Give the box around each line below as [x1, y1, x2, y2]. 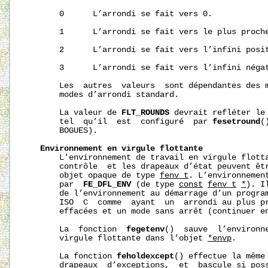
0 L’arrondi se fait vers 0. [26, 9, 213, 19]
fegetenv [126, 224, 165, 234]
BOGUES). [26, 126, 98, 135]
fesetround [212, 117, 261, 126]
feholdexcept [117, 251, 175, 261]
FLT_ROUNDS [121, 108, 170, 117]
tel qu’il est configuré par [26, 117, 213, 126]
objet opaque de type [26, 170, 160, 180]
